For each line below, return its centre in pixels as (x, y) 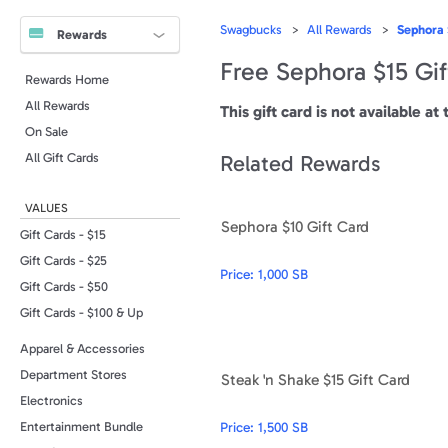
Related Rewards (300, 164)
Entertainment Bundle (81, 426)
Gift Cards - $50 (64, 286)
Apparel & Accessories (82, 348)
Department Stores (73, 374)
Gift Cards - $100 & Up (81, 312)
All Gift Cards (62, 157)
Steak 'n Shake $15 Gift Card (315, 379)
